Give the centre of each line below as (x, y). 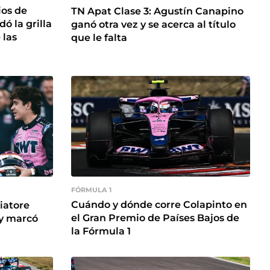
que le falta (99, 37)
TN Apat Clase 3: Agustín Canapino (157, 11)
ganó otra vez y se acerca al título (153, 24)
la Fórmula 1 (101, 231)
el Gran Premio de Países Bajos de (155, 218)
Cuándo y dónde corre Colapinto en (159, 204)
